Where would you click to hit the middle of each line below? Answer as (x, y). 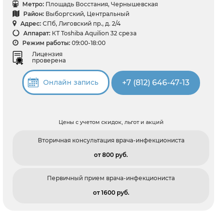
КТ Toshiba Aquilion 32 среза (94, 33)
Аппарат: (36, 33)
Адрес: (30, 23)
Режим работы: (46, 43)
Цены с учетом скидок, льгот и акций (111, 122)
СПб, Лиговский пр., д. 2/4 (82, 23)
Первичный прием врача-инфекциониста (111, 178)
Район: (33, 14)
